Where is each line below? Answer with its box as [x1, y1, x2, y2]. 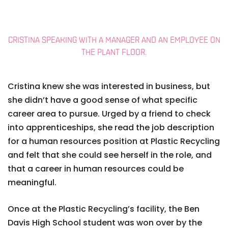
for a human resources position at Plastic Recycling [8, 135, 220, 147]
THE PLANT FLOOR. [81, 49, 147, 57]
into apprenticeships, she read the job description [8, 122, 214, 133]
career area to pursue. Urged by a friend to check [8, 108, 211, 120]
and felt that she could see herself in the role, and [8, 149, 212, 161]
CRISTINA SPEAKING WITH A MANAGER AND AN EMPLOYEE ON [8, 37, 220, 45]
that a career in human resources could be [8, 163, 184, 175]
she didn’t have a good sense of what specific [8, 94, 197, 106]
